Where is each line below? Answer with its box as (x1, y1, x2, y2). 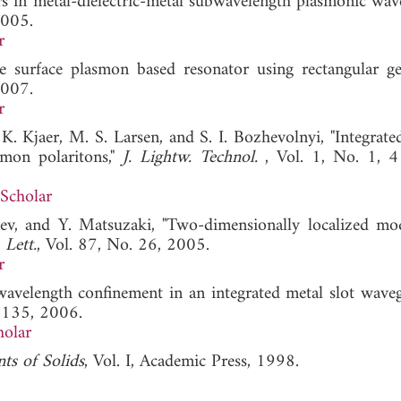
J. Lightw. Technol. (122, 141, 266, 174)
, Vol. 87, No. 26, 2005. (37, 229, 209, 261)
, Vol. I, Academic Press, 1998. (84, 346, 299, 378)
